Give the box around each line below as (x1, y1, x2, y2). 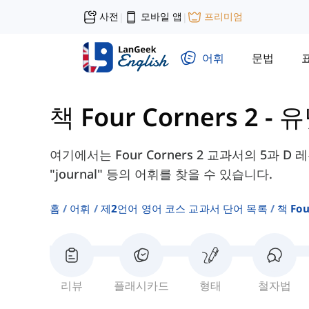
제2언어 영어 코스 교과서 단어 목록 (100, 201, 268, 216)
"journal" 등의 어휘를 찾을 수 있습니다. (50, 166, 272, 183)
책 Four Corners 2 (50, 100, 259, 134)
